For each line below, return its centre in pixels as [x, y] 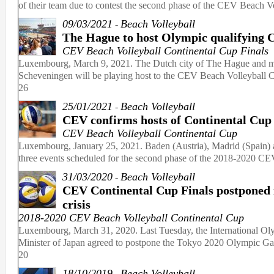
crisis [76, 204]
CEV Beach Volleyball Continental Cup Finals [165, 51]
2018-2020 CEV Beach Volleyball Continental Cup [131, 218]
